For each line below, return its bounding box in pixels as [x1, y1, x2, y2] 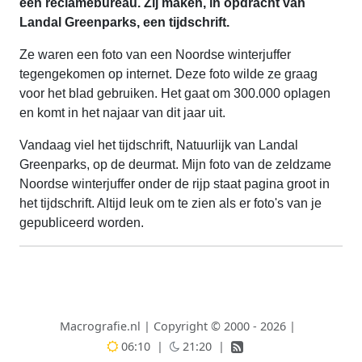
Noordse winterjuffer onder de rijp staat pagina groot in [19, 177, 330, 191]
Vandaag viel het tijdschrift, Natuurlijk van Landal [19, 138, 298, 152]
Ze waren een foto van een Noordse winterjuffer [19, 48, 291, 61]
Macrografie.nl [60, 318, 141, 334]
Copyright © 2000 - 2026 [154, 318, 289, 334]
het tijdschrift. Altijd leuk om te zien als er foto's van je [19, 196, 322, 210]
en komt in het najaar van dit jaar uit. [19, 106, 225, 120]
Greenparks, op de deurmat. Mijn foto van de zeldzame [19, 158, 331, 171]
